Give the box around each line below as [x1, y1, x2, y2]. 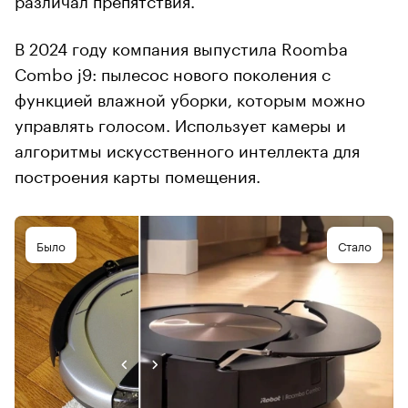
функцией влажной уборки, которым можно [15, 85, 365, 111]
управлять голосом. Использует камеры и [15, 110, 346, 137]
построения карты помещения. [15, 161, 260, 188]
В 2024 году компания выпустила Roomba [15, 34, 348, 60]
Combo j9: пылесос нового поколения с [15, 59, 331, 86]
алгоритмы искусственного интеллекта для [15, 136, 360, 162]
